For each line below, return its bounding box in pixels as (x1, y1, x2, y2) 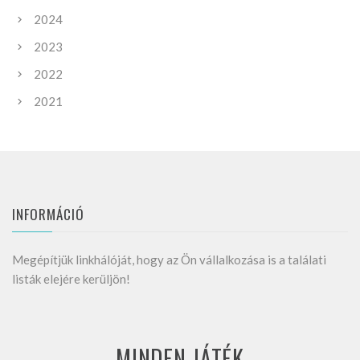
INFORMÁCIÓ (12, 204, 85, 225)
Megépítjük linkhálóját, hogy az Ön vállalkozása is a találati (12, 252, 326, 268)
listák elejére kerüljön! (12, 272, 130, 287)
